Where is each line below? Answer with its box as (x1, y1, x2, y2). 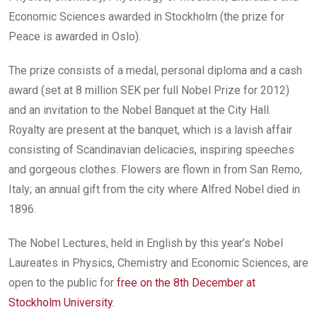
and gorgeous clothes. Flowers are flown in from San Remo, (8, 162, 302, 176)
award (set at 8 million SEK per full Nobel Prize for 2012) (8, 83, 289, 97)
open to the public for (8, 275, 114, 289)
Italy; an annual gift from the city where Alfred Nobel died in (8, 182, 300, 196)
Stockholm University (8, 295, 113, 309)
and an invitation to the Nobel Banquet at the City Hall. (8, 103, 271, 117)
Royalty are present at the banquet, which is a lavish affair (8, 122, 292, 137)
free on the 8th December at (117, 275, 255, 289)
